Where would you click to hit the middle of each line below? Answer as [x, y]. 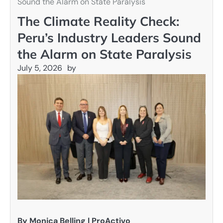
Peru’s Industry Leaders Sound [109, 38]
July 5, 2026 [40, 68]
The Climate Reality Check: [98, 21]
